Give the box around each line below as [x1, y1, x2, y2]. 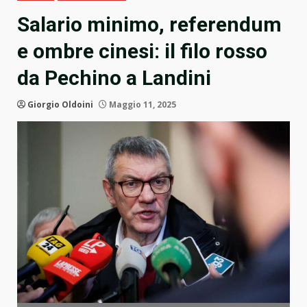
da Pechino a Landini [17, 66, 211, 90]
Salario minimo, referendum [17, 12, 282, 37]
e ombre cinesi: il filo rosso [17, 39, 267, 64]
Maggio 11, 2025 [107, 99, 176, 111]
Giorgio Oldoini [27, 99, 93, 111]
